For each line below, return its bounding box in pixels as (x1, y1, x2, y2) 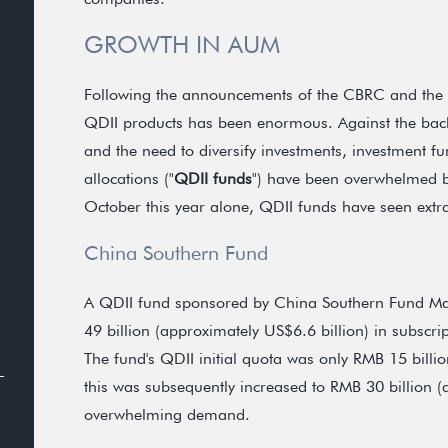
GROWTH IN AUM (84, 30, 280, 59)
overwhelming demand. (84, 405, 250, 424)
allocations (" (84, 169, 174, 188)
